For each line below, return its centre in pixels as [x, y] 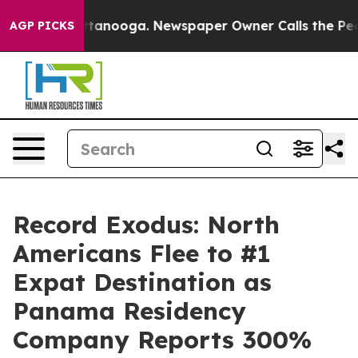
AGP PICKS [42, 26]
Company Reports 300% [162, 340]
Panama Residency [129, 311]
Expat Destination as [142, 282]
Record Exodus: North [146, 225]
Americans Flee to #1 [142, 253]
